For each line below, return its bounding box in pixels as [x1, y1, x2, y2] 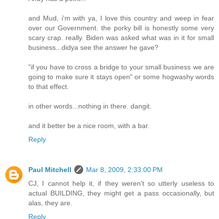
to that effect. [28, 82, 69, 90]
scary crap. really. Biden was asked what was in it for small [28, 33, 214, 42]
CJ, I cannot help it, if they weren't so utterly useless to [28, 179, 214, 187]
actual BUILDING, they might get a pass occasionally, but [28, 189, 214, 197]
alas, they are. [28, 198, 72, 207]
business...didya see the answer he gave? [28, 43, 158, 51]
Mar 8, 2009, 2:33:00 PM [86, 165, 163, 174]
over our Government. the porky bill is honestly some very [28, 23, 214, 32]
